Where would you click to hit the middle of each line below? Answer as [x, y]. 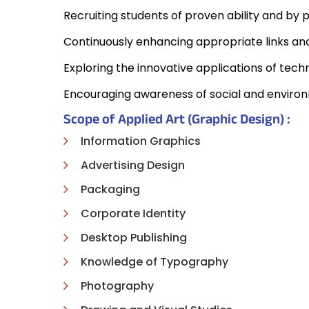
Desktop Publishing [134, 238]
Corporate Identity [133, 213]
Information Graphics [141, 141]
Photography [117, 286]
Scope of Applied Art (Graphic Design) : [177, 121]
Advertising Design [133, 165]
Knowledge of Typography [154, 262]
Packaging [110, 189]
